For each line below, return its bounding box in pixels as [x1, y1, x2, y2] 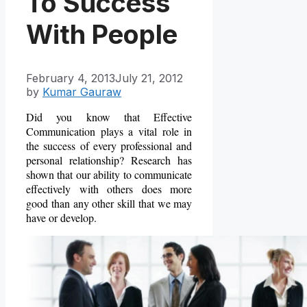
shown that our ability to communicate [26, 167, 193, 182]
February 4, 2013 [26, 71, 115, 86]
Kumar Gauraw [42, 85, 121, 99]
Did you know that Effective [26, 110, 193, 125]
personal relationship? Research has [26, 153, 193, 168]
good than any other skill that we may [26, 196, 193, 211]
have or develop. [26, 210, 97, 225]
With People [26, 18, 177, 50]
